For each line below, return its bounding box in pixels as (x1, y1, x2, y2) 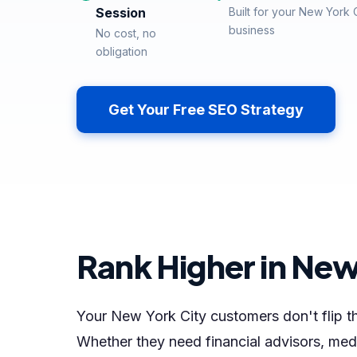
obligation (96, 45, 147, 58)
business (228, 23, 275, 37)
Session (96, 5, 146, 21)
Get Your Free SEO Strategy (108, 101, 304, 118)
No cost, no (96, 26, 156, 40)
